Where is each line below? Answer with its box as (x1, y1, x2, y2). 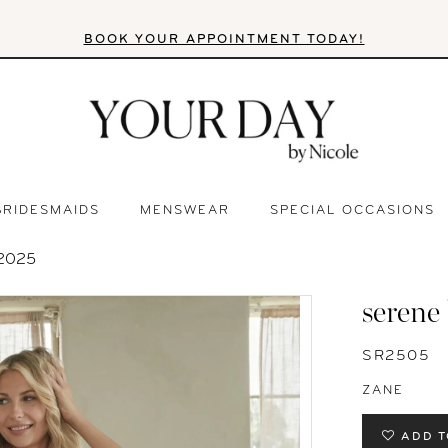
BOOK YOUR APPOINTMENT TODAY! (83, 32, 365, 46)
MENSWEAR (140, 204, 230, 217)
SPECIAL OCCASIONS (270, 204, 435, 217)
